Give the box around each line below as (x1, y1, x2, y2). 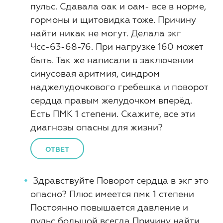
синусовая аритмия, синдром (30, 68, 160, 79)
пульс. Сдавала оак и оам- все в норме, (30, 1, 206, 11)
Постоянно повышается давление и (30, 202, 188, 213)
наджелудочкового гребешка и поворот (30, 82, 208, 92)
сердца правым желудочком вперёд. (30, 95, 192, 106)
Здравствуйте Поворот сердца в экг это (33, 175, 209, 186)
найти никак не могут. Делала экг (30, 28, 181, 38)
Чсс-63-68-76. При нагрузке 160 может (30, 41, 203, 52)
